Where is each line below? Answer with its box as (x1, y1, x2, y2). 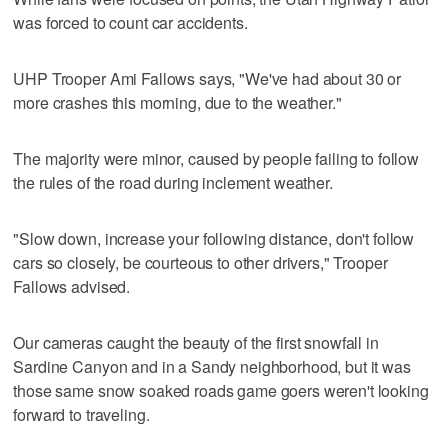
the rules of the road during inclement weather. (13, 170, 333, 194)
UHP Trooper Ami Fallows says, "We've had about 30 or (13, 66, 402, 90)
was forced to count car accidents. (13, 10, 248, 34)
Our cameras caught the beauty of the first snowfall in (13, 330, 379, 354)
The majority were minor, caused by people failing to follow (13, 146, 420, 170)
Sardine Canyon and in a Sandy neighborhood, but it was (13, 354, 411, 378)
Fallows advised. (13, 274, 131, 298)
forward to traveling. (13, 402, 150, 426)
